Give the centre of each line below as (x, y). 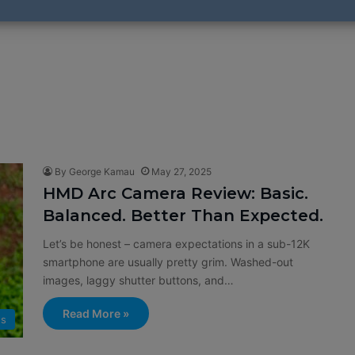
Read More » (96, 313)
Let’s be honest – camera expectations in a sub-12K (176, 244)
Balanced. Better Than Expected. (183, 216)
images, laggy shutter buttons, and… (138, 280)
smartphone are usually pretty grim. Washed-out (168, 262)
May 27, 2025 (181, 172)
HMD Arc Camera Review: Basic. (176, 193)
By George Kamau (95, 172)
